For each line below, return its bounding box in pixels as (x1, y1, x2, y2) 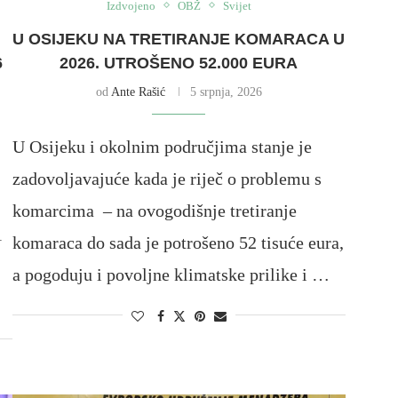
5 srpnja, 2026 (189, 84, 262, 99)
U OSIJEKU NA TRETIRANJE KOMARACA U (12, 29, 346, 48)
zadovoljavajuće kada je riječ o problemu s (12, 168, 322, 188)
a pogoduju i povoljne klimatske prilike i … (12, 264, 330, 284)
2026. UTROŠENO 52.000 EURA (60, 53, 298, 72)
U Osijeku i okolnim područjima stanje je (12, 136, 312, 156)
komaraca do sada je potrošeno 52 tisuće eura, (12, 232, 344, 252)
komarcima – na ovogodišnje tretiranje (12, 200, 297, 220)
